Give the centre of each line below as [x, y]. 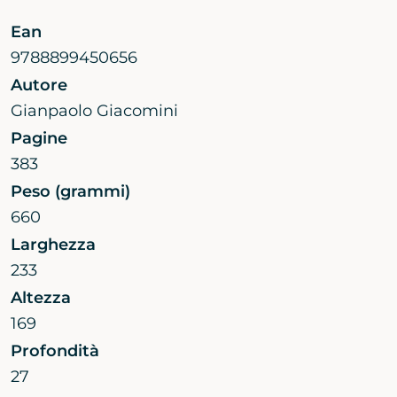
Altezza [41, 298]
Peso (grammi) [70, 192]
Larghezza [53, 245]
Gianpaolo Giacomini [94, 111]
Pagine [39, 139]
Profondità [55, 351]
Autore [39, 86]
